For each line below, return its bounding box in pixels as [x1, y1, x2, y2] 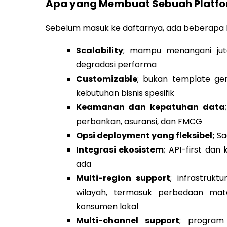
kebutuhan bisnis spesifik [75, 87, 174, 99]
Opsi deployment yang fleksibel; [75, 129, 215, 141]
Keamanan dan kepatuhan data [75, 101, 225, 113]
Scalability [75, 44, 123, 56]
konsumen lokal [75, 200, 138, 212]
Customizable [75, 72, 137, 85]
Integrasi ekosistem [75, 143, 164, 156]
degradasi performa [75, 58, 157, 70]
